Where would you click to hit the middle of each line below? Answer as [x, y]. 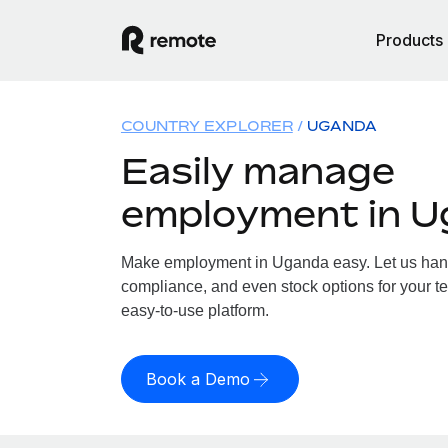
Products [409, 40]
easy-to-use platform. [194, 310]
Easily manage [257, 170]
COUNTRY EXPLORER [206, 125]
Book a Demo [197, 379]
